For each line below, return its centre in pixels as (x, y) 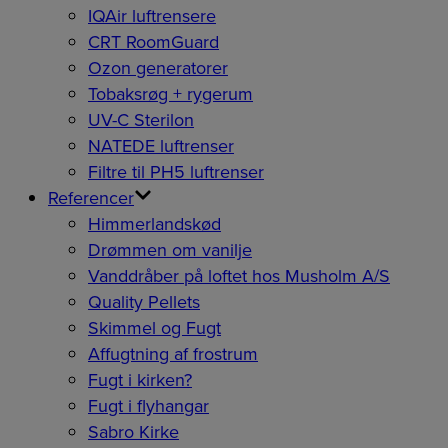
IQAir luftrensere (152, 16)
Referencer (91, 198)
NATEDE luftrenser (161, 146)
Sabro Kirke (133, 432)
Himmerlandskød (154, 224)
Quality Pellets (144, 302)
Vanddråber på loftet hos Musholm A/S (239, 276)
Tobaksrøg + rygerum (170, 94)
